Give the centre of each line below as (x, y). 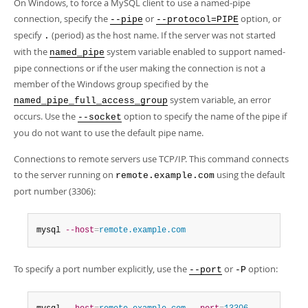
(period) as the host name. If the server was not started (163, 35)
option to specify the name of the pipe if (204, 116)
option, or (260, 19)
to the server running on (65, 175)
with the (32, 52)
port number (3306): (55, 191)
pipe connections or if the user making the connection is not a (140, 68)
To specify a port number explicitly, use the (101, 269)
